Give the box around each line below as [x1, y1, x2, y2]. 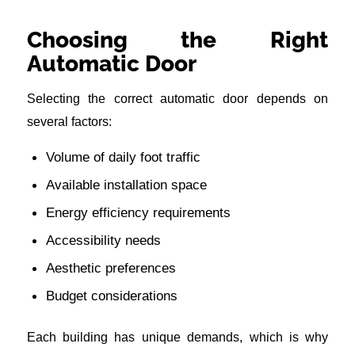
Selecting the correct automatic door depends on [26, 91, 329, 105]
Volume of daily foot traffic [45, 149, 200, 166]
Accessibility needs [45, 232, 161, 249]
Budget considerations [45, 288, 177, 304]
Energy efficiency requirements [45, 204, 231, 221]
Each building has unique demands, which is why [26, 330, 329, 345]
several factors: [26, 114, 112, 128]
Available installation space [45, 177, 207, 193]
